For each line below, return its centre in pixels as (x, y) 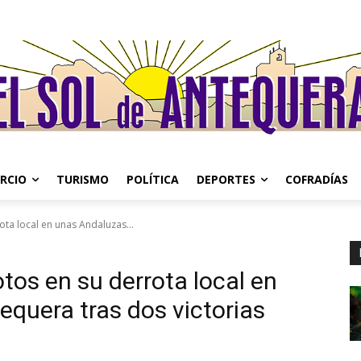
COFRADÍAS (317, 179)
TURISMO (83, 179)
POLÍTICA (153, 179)
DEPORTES (226, 179)
